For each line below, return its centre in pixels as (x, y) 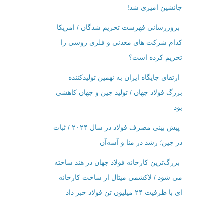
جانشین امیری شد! (155, 8)
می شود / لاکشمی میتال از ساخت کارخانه (120, 178)
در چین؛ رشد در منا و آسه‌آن (141, 143)
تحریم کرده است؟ (155, 58)
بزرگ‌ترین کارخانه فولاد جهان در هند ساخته (117, 163)
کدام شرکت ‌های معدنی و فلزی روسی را (121, 43)
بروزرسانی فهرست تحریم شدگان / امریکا (118, 28)
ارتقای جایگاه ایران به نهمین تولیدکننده (124, 78)
